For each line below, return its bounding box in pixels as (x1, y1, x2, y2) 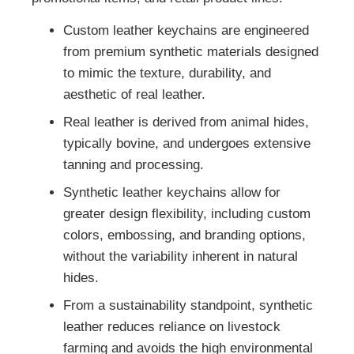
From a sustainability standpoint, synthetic (63, 298, 313, 314)
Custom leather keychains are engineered (63, 23, 309, 39)
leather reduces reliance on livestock (63, 319, 281, 335)
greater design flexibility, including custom (63, 206, 311, 222)
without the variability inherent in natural (63, 249, 298, 265)
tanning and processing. (63, 157, 204, 173)
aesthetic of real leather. (63, 87, 205, 103)
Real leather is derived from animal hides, (63, 115, 309, 130)
